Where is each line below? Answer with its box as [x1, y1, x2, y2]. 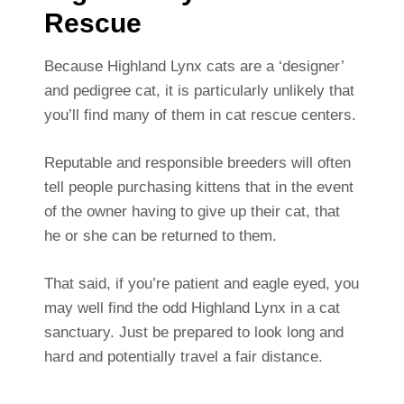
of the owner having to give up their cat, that [43, 203, 340, 221]
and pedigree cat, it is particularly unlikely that [43, 82, 354, 100]
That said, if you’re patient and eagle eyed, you [43, 275, 359, 293]
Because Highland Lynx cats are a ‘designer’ [43, 58, 344, 76]
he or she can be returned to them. [43, 227, 277, 245]
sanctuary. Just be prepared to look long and [43, 324, 344, 342]
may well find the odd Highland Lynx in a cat [43, 299, 340, 317]
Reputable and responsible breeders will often [43, 154, 351, 172]
